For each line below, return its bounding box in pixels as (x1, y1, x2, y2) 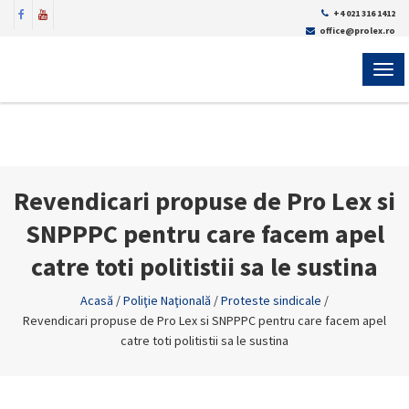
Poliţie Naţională (123, 292, 211, 309)
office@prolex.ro (320, 25, 395, 37)
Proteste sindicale (221, 292, 321, 309)
